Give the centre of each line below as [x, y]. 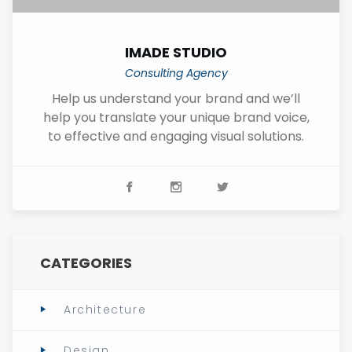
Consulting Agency [176, 73]
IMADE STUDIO [176, 53]
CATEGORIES [86, 263]
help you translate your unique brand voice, [176, 118]
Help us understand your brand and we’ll [176, 99]
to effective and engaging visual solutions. [176, 137]
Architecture [105, 310]
